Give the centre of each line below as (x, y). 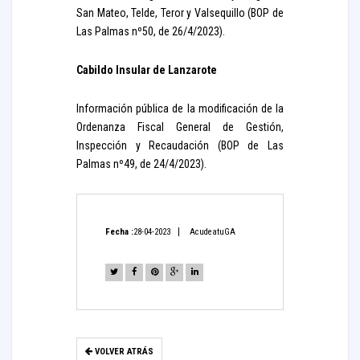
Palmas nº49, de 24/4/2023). (141, 164)
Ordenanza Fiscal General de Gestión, (180, 127)
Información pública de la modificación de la (180, 108)
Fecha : (119, 232)
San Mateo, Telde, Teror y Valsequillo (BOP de (180, 13)
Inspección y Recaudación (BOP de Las (180, 145)
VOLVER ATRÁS (123, 352)
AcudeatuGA (213, 232)
